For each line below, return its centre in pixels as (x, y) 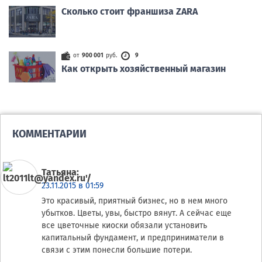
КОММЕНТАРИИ (49, 134)
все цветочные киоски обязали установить (124, 225)
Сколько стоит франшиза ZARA (130, 12)
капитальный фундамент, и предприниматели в (133, 237)
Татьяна (59, 172)
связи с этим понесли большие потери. (117, 250)
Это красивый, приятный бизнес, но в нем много (135, 201)
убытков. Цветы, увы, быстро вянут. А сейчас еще (137, 213)
